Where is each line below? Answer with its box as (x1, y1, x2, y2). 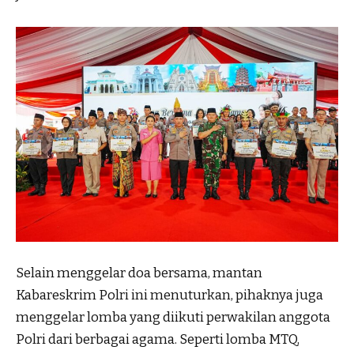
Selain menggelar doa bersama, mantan (16, 264, 262, 281)
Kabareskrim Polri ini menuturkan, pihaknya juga (16, 286, 323, 303)
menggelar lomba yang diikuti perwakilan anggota (16, 308, 330, 326)
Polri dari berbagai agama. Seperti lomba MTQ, (16, 330, 299, 348)
